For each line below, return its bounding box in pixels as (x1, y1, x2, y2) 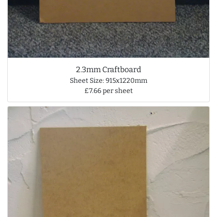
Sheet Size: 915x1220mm (70, 77, 147, 85)
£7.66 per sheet (84, 87, 133, 95)
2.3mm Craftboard (76, 65, 141, 75)
